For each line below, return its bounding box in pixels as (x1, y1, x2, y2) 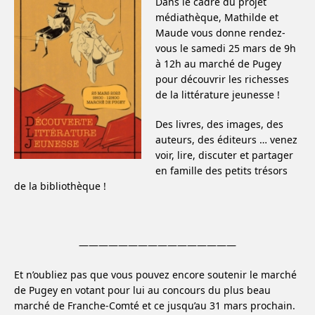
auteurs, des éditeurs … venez (155, 133, 297, 146)
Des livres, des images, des (155, 117, 283, 131)
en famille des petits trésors (155, 164, 288, 177)
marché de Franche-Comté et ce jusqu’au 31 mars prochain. (14, 299, 295, 312)
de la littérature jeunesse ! (155, 88, 280, 101)
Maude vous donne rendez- (155, 26, 285, 39)
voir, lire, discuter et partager (155, 148, 293, 162)
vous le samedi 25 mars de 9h (155, 41, 296, 55)
